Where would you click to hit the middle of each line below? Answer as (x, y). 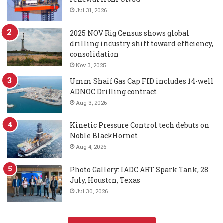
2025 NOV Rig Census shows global (129, 33)
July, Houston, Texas (105, 180)
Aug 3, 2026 (91, 103)
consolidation (94, 54)
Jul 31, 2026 (91, 10)
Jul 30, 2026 (92, 191)
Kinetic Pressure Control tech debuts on (139, 125)
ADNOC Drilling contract (113, 92)
